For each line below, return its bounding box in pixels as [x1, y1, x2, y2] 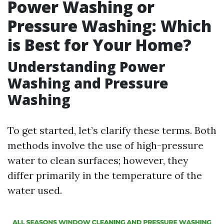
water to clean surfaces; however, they [7, 154, 188, 166]
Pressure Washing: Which [7, 15, 211, 36]
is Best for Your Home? [7, 34, 191, 55]
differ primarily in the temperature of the [7, 169, 202, 181]
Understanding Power [7, 57, 165, 76]
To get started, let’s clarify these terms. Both [7, 124, 216, 136]
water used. [7, 184, 62, 196]
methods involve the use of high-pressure [7, 139, 203, 151]
